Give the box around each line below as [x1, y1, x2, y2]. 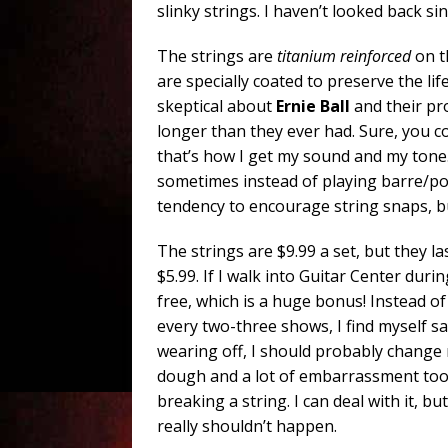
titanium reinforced [277, 45, 411, 68]
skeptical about [157, 95, 276, 118]
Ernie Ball [276, 95, 350, 118]
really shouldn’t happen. [157, 415, 337, 438]
